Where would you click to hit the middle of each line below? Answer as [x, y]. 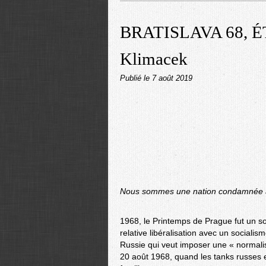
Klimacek [154, 59]
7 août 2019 [172, 78]
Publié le [136, 78]
